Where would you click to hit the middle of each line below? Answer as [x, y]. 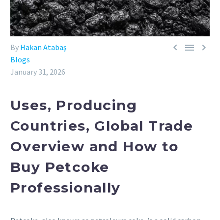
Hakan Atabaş [43, 47]
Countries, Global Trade [102, 125]
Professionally [66, 187]
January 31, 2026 [38, 72]
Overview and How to [95, 146]
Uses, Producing [74, 105]
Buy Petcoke [60, 167]
